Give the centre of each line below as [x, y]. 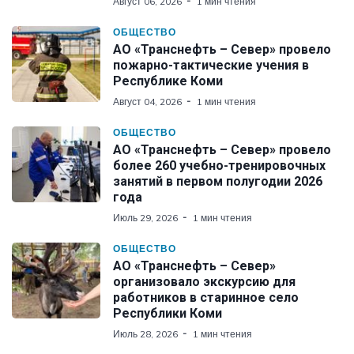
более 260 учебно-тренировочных [219, 165]
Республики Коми [168, 313]
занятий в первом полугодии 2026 [218, 181]
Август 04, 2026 [147, 101]
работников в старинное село [206, 297]
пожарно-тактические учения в [211, 65]
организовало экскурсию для [204, 281]
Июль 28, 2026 [145, 333]
